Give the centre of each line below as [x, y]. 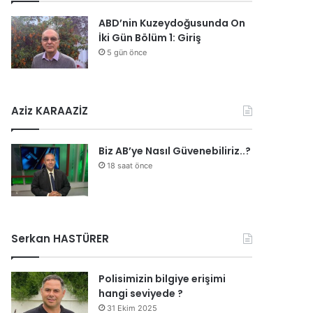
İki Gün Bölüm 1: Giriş [150, 38]
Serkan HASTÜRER [60, 239]
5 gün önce [127, 52]
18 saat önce [130, 166]
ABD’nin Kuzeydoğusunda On [172, 23]
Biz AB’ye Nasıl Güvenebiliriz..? [175, 151]
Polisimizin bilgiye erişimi [162, 279]
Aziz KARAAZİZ [50, 111]
